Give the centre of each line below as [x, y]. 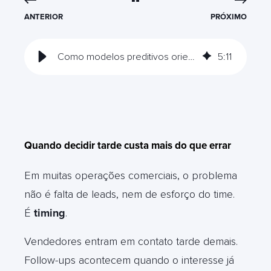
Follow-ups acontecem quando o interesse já [129, 260]
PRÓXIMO [228, 17]
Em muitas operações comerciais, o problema [131, 175]
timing [50, 213]
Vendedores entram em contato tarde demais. [131, 241]
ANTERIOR [44, 17]
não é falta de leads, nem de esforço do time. [129, 194]
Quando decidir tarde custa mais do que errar [128, 145]
